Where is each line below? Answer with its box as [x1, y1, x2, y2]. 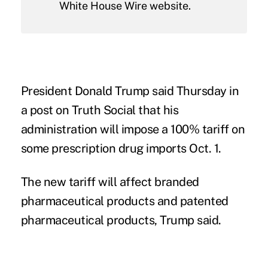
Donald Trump [74, 83, 150, 98]
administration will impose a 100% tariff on [20, 121, 245, 136]
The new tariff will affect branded [20, 174, 199, 189]
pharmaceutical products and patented [20, 193, 229, 208]
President [20, 83, 75, 98]
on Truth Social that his [53, 102, 179, 117]
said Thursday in [149, 83, 239, 98]
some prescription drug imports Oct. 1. [20, 141, 221, 156]
